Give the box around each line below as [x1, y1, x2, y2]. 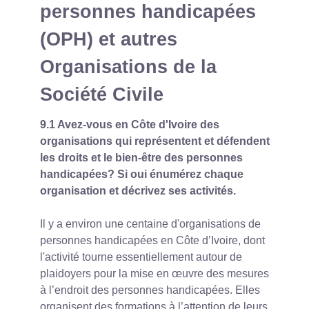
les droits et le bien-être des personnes [40, 152, 243, 164]
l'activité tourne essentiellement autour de [40, 251, 242, 263]
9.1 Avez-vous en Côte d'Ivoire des [40, 119, 219, 131]
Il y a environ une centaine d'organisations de [40, 218, 261, 230]
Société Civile [40, 83, 163, 106]
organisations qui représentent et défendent [40, 135, 270, 148]
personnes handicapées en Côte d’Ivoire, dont [40, 235, 265, 247]
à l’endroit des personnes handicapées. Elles [40, 284, 260, 297]
